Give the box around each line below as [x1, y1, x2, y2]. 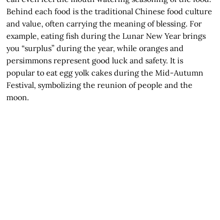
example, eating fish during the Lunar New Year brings [6, 31, 206, 41]
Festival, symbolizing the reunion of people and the [6, 80, 193, 90]
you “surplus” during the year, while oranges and [6, 43, 184, 53]
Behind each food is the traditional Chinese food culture [6, 6, 213, 16]
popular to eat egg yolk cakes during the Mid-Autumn [6, 68, 204, 78]
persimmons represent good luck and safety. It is [6, 55, 184, 65]
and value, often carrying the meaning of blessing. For [6, 19, 202, 28]
